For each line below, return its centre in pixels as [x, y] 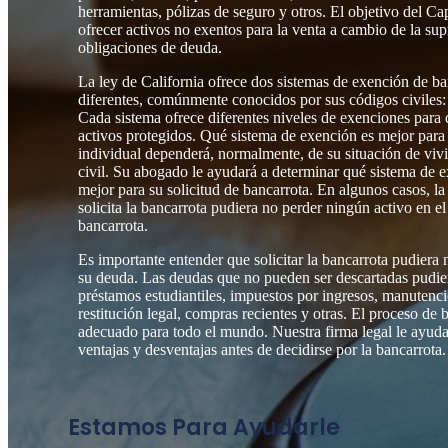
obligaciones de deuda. [150, 48]
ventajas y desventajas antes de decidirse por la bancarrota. [262, 350]
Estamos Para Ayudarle [204, 427]
